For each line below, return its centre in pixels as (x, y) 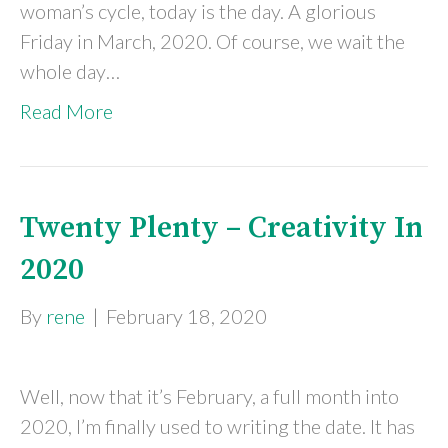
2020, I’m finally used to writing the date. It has (217, 426)
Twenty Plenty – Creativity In (221, 228)
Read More (66, 111)
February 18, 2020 (186, 316)
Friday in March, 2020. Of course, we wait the (212, 41)
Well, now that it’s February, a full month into (209, 396)
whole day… (70, 71)
